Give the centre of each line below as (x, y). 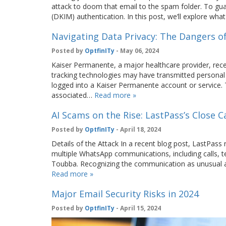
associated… (73, 95)
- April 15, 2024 (138, 208)
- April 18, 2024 (138, 129)
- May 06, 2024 (137, 51)
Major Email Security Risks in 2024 (125, 194)
